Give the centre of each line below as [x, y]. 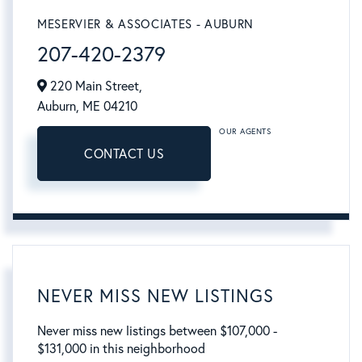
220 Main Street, [95, 86]
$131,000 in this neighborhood [121, 349]
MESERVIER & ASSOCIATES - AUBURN [146, 24]
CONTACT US [124, 154]
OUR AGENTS [245, 132]
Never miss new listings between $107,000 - [157, 331]
